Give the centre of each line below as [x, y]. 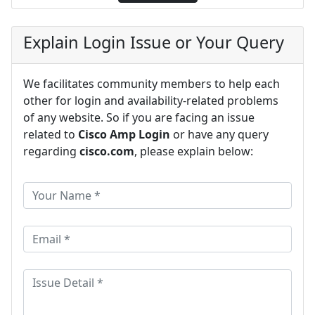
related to [51, 134]
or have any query [219, 134]
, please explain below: [194, 151]
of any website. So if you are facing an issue [139, 117]
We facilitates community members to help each [152, 83]
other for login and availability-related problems [151, 100]
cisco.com [107, 151]
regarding [51, 151]
